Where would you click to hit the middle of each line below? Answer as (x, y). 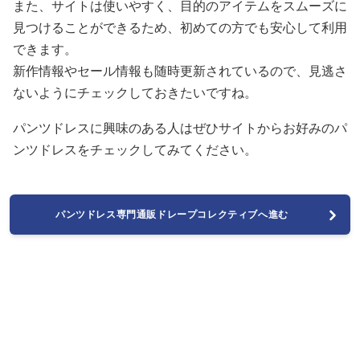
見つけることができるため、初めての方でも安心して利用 (180, 28)
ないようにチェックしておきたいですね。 (135, 93)
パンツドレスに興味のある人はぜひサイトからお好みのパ (180, 128)
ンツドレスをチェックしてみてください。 (135, 150)
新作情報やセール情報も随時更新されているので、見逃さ (180, 71)
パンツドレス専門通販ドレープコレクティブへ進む (172, 215)
